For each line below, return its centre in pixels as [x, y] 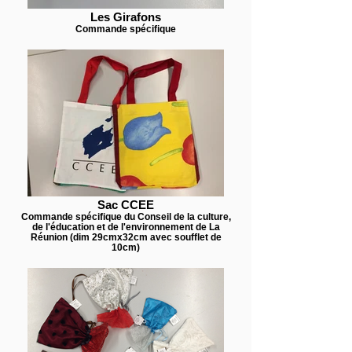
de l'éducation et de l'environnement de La [126, 227]
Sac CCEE [126, 205]
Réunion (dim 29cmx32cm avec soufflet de [126, 237]
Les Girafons [126, 17]
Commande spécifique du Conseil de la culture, [126, 216]
